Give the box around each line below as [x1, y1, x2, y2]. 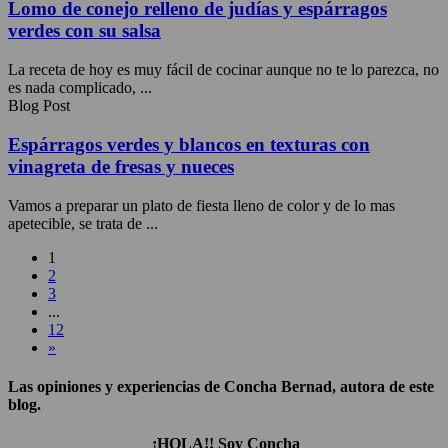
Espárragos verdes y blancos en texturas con [8, 133, 370, 155]
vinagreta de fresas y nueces [8, 155, 234, 177]
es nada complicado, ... [8, 79, 152, 97]
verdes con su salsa [8, 20, 161, 42]
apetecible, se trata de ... [8, 214, 158, 232]
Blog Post [8, 97, 70, 115]
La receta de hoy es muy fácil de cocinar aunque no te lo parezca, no [8, 61, 439, 79]
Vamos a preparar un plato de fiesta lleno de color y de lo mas [8, 196, 395, 214]
